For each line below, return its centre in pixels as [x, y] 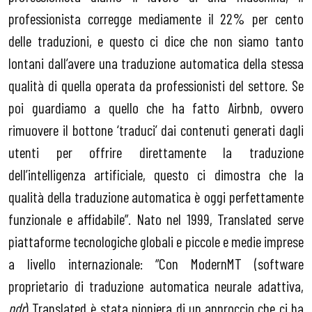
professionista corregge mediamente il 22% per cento [156, 18]
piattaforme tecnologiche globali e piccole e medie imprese [156, 241]
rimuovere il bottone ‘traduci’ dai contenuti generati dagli [156, 130]
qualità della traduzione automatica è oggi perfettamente [156, 197]
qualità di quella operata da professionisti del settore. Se [156, 85]
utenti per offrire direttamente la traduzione [156, 152]
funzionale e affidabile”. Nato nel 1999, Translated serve [156, 219]
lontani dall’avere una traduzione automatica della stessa [156, 63]
